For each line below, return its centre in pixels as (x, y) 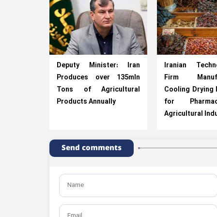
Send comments (92, 148)
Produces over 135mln (98, 77)
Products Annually (86, 102)
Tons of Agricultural (98, 90)
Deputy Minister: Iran (98, 65)
